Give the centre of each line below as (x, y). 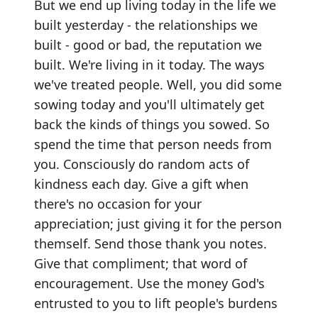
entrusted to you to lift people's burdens (156, 303)
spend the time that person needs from (153, 144)
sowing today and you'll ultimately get (149, 104)
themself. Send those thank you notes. (150, 243)
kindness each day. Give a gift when (141, 183)
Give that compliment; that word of (141, 263)
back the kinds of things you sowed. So (152, 124)
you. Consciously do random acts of (142, 164)
